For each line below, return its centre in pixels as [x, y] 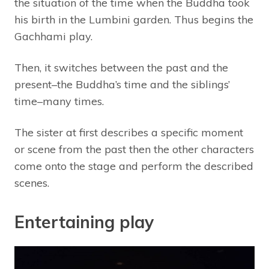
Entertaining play [84, 222]
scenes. [38, 183]
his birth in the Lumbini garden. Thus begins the [134, 20]
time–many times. [59, 101]
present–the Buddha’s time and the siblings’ [122, 85]
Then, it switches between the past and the [121, 68]
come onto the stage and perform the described [134, 166]
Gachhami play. [53, 37]
